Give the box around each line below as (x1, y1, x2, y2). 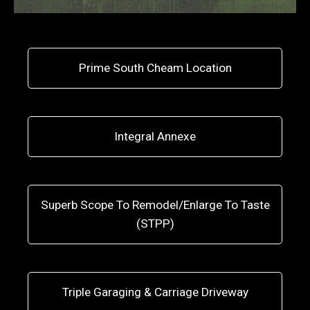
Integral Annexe (114, 129, 196, 143)
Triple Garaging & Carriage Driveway (62, 285, 248, 299)
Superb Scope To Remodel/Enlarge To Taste (40, 198, 270, 212)
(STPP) (136, 217, 174, 230)
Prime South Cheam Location (78, 61, 232, 75)
